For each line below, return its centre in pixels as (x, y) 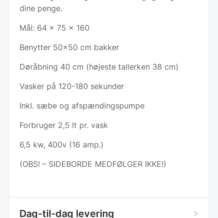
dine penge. (41, 8)
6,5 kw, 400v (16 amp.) (62, 144)
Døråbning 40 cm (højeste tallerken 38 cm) (99, 66)
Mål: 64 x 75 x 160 (54, 27)
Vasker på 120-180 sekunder (72, 86)
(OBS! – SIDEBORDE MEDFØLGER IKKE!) (93, 164)
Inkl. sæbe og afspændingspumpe (82, 105)
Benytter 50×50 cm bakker (69, 47)
